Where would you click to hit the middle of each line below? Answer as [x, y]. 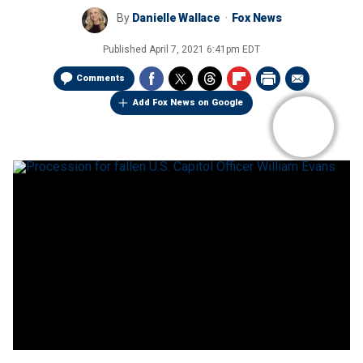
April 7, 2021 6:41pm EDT [205, 49]
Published [126, 49]
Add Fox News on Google [188, 102]
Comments [100, 78]
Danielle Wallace [176, 18]
